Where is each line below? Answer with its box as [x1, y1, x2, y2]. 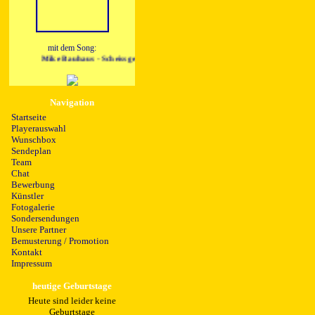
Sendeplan [11, 146, 51, 157]
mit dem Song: [48, 43, 96, 53]
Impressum [11, 258, 52, 269]
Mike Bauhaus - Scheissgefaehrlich [37, 53, 163, 64]
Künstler [11, 191, 44, 202]
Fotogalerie [11, 202, 55, 213]
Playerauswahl [11, 123, 66, 134]
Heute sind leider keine [28, 295, 116, 307]
